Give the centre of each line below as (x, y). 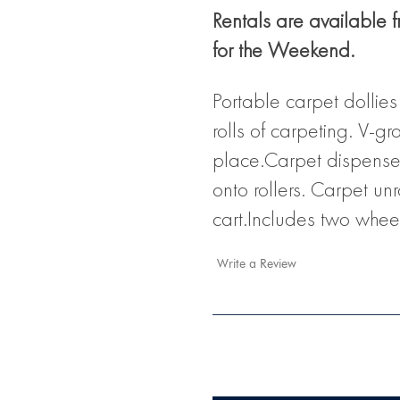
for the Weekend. (283, 52)
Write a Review (256, 263)
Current (235, 373)
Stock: (231, 390)
